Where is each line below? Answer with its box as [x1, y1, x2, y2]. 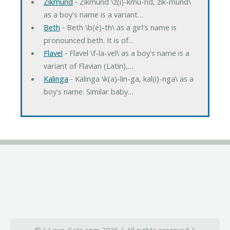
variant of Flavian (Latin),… [43, 60, 133, 71]
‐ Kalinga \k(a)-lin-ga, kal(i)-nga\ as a [68, 73, 194, 84]
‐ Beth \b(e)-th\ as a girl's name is [60, 22, 177, 32]
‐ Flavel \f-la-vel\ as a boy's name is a [62, 47, 189, 58]
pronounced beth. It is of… [43, 34, 134, 45]
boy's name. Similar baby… [43, 86, 133, 97]
